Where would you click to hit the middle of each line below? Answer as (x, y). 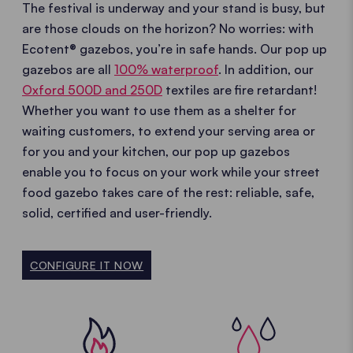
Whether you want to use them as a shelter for (159, 111)
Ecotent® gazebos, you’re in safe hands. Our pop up (175, 49)
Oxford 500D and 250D (92, 90)
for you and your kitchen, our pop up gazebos (156, 152)
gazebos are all (68, 70)
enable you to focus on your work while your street (171, 172)
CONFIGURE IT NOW (87, 266)
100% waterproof (166, 70)
